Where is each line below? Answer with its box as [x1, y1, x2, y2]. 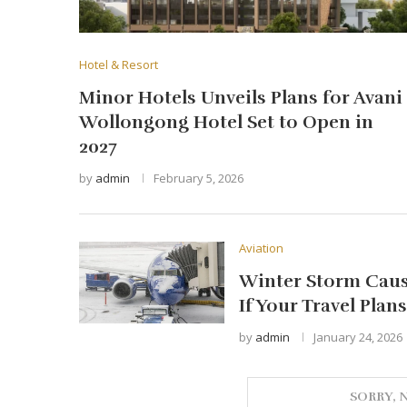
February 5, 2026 [154, 170, 243, 187]
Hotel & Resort [79, 56, 158, 74]
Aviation [239, 240, 283, 257]
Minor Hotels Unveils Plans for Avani [79, 86, 402, 110]
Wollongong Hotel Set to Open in [79, 111, 373, 134]
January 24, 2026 [313, 329, 402, 346]
